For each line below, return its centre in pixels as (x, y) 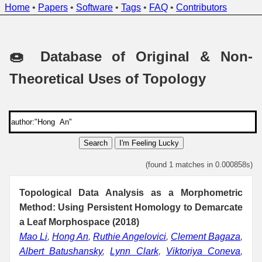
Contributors (201, 7)
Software (94, 7)
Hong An (70, 236)
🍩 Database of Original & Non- (131, 56)
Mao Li (33, 236)
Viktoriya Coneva (203, 251)
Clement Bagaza (206, 236)
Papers (53, 7)
